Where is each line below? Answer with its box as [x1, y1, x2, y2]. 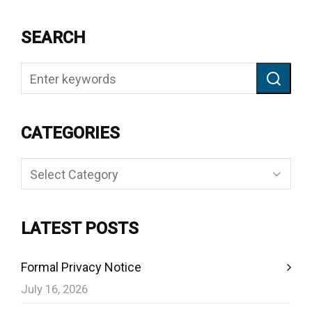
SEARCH [21, 28, 86, 47]
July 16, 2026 [21, 282, 88, 296]
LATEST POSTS [21, 219, 139, 238]
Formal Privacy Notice [21, 260, 141, 274]
